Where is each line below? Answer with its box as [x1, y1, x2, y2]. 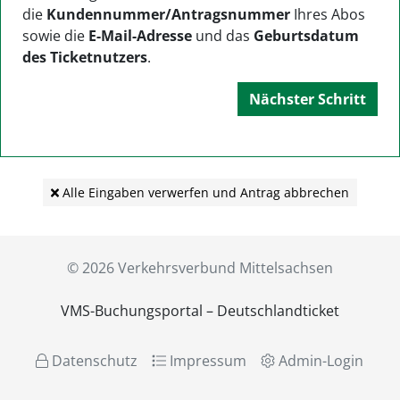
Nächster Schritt [248, 89, 366, 110]
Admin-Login [275, 351, 364, 371]
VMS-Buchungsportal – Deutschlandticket [60, 301, 339, 321]
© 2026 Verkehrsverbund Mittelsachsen [66, 258, 333, 278]
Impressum [166, 351, 247, 371]
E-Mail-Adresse [88, 26, 192, 46]
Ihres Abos [290, 4, 365, 25]
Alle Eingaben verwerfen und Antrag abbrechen [59, 184, 350, 202]
